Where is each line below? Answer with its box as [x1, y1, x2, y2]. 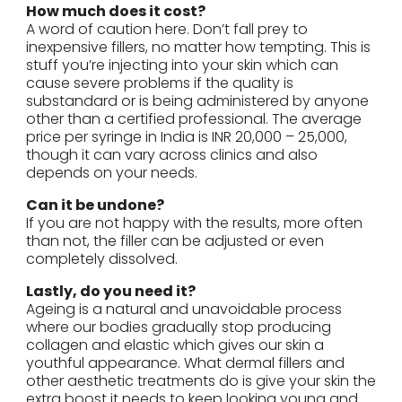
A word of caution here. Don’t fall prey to [25, 19, 308, 40]
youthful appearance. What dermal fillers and [25, 353, 345, 374]
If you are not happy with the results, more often [25, 213, 363, 234]
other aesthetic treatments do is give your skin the [25, 371, 376, 392]
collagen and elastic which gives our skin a [25, 335, 324, 356]
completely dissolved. [25, 249, 178, 270]
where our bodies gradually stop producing [25, 317, 331, 338]
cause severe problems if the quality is [25, 73, 293, 94]
